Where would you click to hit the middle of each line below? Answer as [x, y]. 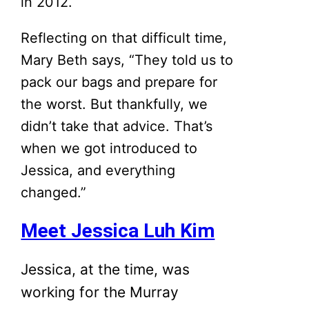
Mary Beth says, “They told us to [127, 60]
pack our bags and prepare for [119, 82]
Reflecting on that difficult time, [124, 38]
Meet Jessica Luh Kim [118, 231]
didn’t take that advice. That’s [117, 126]
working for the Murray [100, 292]
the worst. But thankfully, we [114, 104]
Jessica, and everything [98, 170]
